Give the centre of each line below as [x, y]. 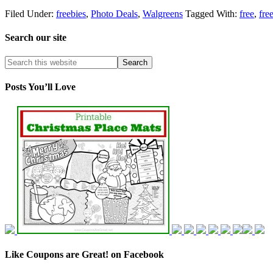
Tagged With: [212, 13]
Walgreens [163, 13]
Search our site [36, 37]
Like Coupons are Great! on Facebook [84, 254]
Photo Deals [114, 13]
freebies [71, 13]
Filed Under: [30, 13]
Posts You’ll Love [40, 87]
